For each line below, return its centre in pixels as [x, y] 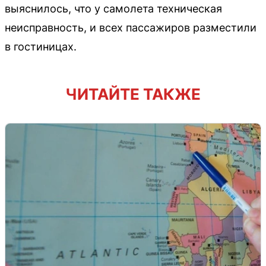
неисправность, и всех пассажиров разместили [131, 27]
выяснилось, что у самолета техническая [113, 8]
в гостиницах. [41, 46]
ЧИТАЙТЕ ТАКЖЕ [133, 94]
